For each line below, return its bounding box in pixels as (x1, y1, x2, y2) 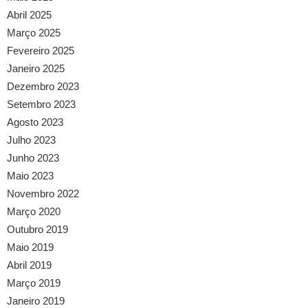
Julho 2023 (7, 133, 56, 146)
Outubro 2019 (7, 223, 68, 235)
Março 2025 (7, 26, 60, 38)
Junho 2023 (7, 151, 59, 164)
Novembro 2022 (7, 187, 79, 199)
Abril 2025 (7, 8, 52, 21)
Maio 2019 (7, 241, 54, 253)
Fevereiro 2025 (7, 44, 74, 56)
